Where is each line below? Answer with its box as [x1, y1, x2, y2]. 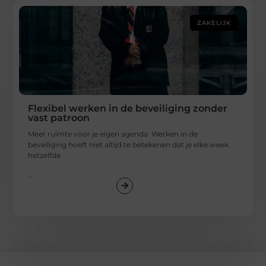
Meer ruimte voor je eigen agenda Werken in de [28, 129, 198, 139]
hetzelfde [28, 151, 61, 160]
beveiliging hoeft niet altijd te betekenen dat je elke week [28, 140, 229, 150]
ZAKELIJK [197, 19, 231, 27]
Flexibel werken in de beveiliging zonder [28, 103, 228, 115]
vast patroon [28, 112, 90, 124]
